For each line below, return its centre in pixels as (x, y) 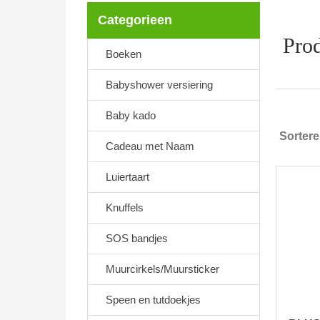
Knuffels (125, 207)
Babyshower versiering (159, 85)
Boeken (124, 54)
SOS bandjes (137, 238)
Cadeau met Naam (150, 146)
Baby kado (131, 115)
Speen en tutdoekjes (153, 300)
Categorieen (135, 20)
